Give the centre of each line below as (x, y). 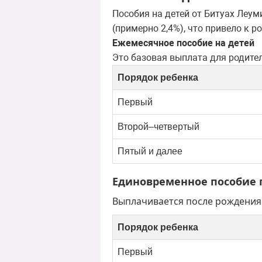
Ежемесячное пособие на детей (183, 43)
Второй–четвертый (158, 127)
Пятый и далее (150, 151)
